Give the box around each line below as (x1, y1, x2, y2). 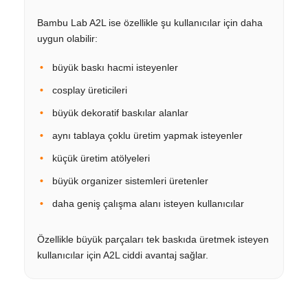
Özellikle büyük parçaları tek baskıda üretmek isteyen (37, 233, 269, 245)
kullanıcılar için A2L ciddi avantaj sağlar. (37, 249, 208, 261)
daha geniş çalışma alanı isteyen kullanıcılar (52, 197, 244, 209)
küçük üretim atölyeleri (52, 152, 150, 164)
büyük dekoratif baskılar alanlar (52, 107, 188, 118)
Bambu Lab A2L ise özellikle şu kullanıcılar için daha (37, 16, 263, 28)
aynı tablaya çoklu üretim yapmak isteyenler (52, 129, 243, 141)
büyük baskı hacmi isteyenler (52, 61, 178, 73)
